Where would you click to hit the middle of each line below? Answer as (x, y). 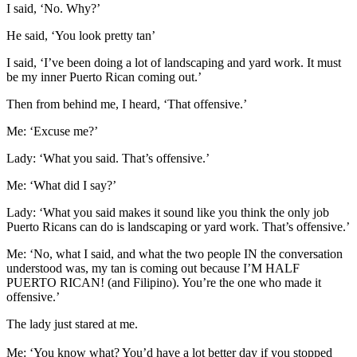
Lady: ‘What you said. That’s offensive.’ (108, 159)
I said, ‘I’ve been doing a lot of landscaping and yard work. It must (174, 63)
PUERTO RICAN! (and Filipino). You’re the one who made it (164, 283)
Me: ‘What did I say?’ (61, 186)
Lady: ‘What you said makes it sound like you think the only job (168, 213)
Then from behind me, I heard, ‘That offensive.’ (127, 104)
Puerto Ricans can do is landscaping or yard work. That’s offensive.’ (178, 227)
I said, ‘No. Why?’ (53, 9)
